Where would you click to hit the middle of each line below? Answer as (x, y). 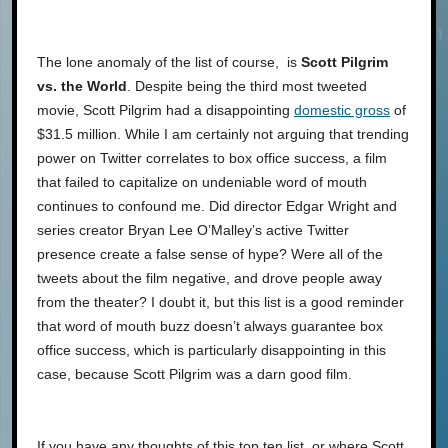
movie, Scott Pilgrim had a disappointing (165, 109)
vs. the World (82, 85)
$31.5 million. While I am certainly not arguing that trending (223, 133)
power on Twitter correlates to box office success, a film (212, 157)
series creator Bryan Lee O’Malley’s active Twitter (193, 229)
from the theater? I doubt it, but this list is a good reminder (220, 301)
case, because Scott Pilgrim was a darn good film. (194, 373)
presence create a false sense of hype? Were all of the (210, 253)
